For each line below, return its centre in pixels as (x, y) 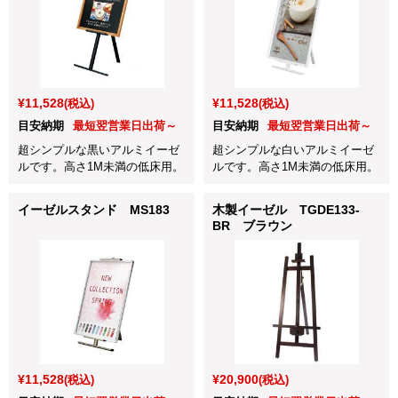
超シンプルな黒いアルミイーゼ (99, 149)
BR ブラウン (252, 225)
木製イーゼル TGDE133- (286, 209)
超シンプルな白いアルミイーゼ (293, 149)
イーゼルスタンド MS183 (94, 209)
